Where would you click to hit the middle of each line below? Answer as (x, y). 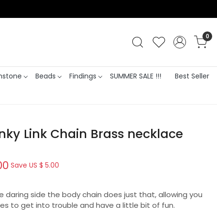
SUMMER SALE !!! (135, 76)
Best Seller (192, 76)
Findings (83, 76)
